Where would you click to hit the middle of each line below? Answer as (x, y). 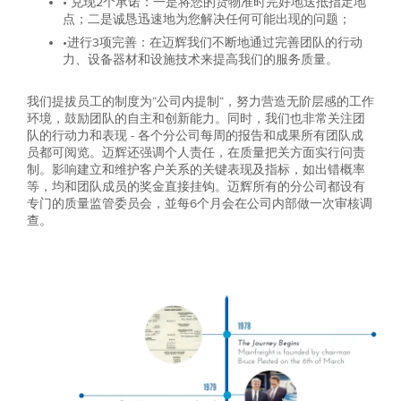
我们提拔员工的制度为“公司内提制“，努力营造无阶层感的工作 (200, 102)
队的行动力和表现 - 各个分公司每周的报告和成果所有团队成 (195, 136)
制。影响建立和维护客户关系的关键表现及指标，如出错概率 (196, 170)
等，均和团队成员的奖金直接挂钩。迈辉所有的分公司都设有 (196, 187)
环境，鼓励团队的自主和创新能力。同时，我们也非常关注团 (196, 119)
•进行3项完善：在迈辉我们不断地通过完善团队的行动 (213, 43)
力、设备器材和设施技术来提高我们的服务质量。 (200, 60)
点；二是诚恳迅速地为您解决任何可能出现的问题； (207, 20)
